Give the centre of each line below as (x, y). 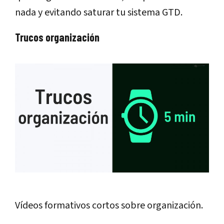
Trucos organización (57, 37)
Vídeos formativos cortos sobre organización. (109, 206)
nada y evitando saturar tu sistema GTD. (99, 13)
